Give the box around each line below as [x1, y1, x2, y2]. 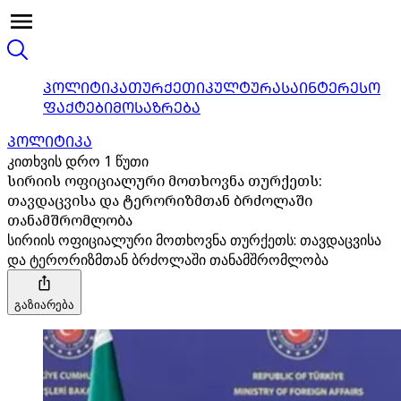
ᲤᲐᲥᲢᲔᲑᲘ [43, 98, 113, 117]
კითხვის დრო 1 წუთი [7, 151, 149, 171]
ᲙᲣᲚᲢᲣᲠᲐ [205, 78, 281, 98]
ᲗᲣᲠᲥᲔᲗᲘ [128, 78, 205, 98]
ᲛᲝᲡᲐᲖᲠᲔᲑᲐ [113, 98, 200, 117]
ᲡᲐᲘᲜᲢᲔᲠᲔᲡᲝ [281, 78, 380, 98]
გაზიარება [14, 296, 74, 312]
